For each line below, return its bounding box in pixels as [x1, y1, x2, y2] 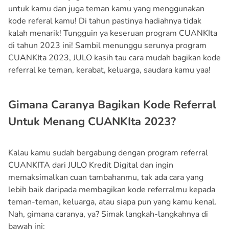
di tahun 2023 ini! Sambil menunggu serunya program [8, 40, 207, 52]
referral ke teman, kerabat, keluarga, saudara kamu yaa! [8, 64, 211, 76]
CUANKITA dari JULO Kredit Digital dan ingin [8, 159, 173, 171]
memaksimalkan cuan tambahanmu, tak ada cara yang [8, 172, 203, 184]
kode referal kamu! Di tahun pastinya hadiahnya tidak [8, 15, 201, 27]
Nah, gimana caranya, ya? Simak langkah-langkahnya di [8, 209, 208, 220]
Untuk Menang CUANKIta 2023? [8, 114, 176, 130]
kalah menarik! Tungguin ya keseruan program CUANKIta [8, 28, 217, 39]
